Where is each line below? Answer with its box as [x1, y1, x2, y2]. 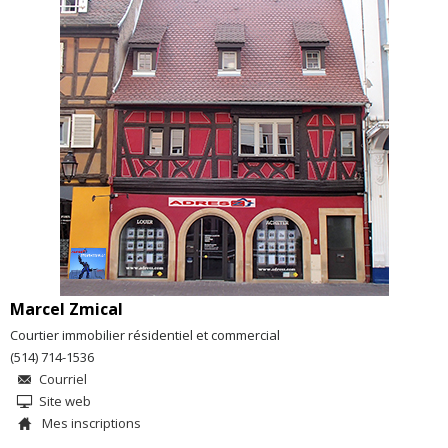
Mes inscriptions [39, 414, 141, 432]
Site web [39, 392, 91, 410]
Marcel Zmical [10, 298, 123, 320]
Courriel [39, 370, 87, 388]
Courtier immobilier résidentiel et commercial [10, 326, 280, 344]
